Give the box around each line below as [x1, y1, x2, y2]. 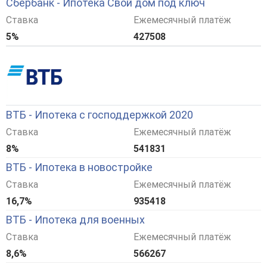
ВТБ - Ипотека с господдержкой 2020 [6, 108, 193, 122]
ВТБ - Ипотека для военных [6, 213, 145, 226]
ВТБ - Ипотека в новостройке [6, 161, 153, 174]
